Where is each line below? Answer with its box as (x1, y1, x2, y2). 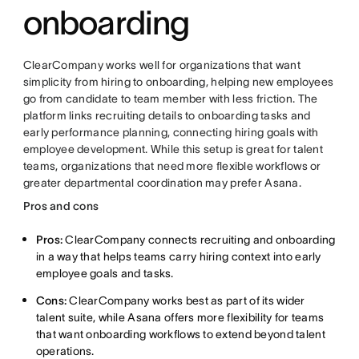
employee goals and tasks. (35, 267, 174, 280)
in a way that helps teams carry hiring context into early (35, 250, 321, 264)
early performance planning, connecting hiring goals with (22, 126, 319, 139)
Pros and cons (22, 200, 99, 213)
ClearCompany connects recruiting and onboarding (63, 233, 336, 247)
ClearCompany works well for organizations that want (22, 58, 301, 72)
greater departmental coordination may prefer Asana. (22, 176, 301, 190)
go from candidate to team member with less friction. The (22, 92, 318, 106)
